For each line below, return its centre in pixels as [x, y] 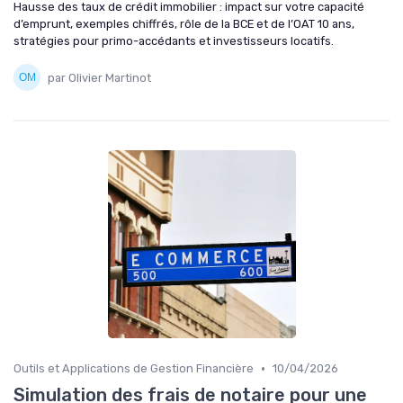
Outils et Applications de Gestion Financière [134, 369]
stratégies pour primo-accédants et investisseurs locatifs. [174, 41]
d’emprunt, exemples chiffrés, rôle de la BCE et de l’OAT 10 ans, [184, 24]
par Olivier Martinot [99, 77]
